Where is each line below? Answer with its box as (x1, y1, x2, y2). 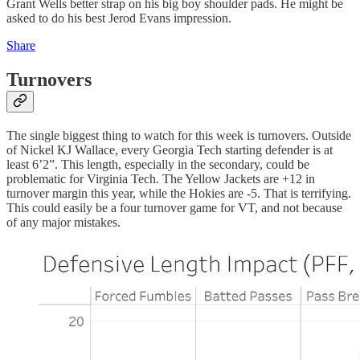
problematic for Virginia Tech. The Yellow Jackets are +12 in (6, 171, 315, 186)
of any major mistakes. (6, 215, 121, 229)
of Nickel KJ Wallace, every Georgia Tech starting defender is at (6, 142, 333, 157)
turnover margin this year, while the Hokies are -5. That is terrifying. (6, 186, 351, 200)
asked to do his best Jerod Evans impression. (6, 11, 231, 26)
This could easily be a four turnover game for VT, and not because (6, 200, 342, 215)
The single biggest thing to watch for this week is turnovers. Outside (6, 128, 351, 142)
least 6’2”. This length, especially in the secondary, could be (6, 157, 309, 171)
